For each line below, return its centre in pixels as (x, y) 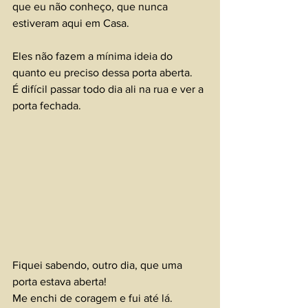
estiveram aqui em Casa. (71, 23)
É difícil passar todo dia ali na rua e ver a (109, 89)
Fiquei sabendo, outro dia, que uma (99, 265)
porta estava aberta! (59, 281)
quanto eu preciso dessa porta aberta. (104, 73)
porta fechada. (47, 106)
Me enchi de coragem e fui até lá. (92, 298)
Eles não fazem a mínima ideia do (94, 56)
